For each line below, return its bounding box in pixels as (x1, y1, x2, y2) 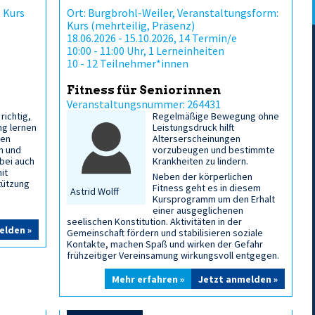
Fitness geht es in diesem (153, 181, 262, 194)
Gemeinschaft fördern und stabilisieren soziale (67, 226, 263, 239)
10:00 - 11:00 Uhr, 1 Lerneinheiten (67, 44, 224, 58)
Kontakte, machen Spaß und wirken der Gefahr (67, 238, 263, 250)
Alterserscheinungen (153, 132, 241, 145)
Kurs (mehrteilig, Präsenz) (67, 18, 195, 32)
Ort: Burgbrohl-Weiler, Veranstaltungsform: (67, 6, 278, 20)
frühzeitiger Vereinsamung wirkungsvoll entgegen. (67, 249, 279, 262)
